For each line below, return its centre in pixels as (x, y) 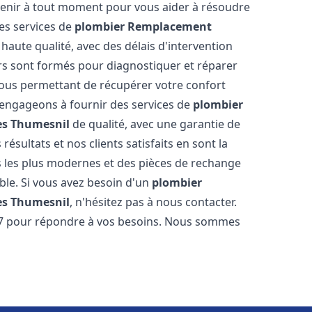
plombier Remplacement (143, 26)
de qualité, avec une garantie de (155, 124)
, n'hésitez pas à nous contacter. (154, 202)
